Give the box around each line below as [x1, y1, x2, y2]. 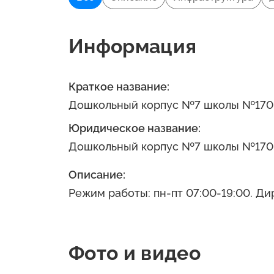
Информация [68, 35, 197, 57]
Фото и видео [68, 242, 201, 264]
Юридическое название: [68, 122, 201, 135]
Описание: [68, 168, 125, 181]
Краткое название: [68, 80, 169, 93]
